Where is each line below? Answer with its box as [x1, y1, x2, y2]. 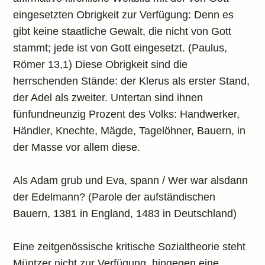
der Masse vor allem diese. [13, 141, 141, 153]
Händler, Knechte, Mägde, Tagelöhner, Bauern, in [13, 125, 246, 137]
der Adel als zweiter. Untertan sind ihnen [13, 92, 203, 104]
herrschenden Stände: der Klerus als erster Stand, [13, 75, 250, 87]
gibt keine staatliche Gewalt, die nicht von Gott [13, 25, 232, 37]
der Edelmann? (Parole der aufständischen [13, 191, 216, 203]
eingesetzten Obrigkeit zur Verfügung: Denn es [13, 9, 234, 21]
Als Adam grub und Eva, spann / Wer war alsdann [13, 174, 248, 186]
